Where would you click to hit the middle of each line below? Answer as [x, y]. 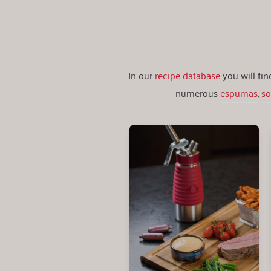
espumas [239, 92]
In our [141, 75]
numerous [198, 92]
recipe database [187, 75]
